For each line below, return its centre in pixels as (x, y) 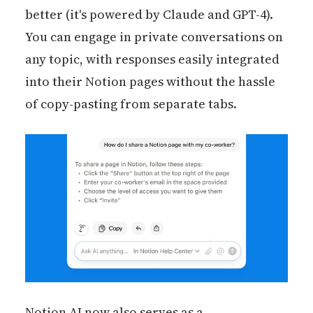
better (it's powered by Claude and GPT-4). (149, 15)
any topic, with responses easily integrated (152, 59)
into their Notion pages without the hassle (150, 82)
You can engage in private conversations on (154, 37)
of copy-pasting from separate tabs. (131, 104)
